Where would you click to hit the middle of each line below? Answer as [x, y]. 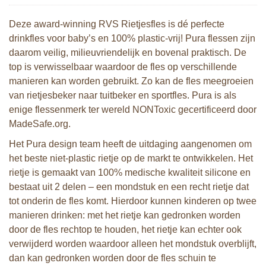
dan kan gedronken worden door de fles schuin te [113, 258]
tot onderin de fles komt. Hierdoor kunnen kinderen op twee [133, 201]
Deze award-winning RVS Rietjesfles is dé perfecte [117, 24]
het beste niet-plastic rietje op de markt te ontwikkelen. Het [131, 158]
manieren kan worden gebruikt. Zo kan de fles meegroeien [131, 81]
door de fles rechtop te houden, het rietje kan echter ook [125, 229]
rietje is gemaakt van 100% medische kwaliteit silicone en [130, 172]
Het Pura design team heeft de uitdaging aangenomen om [130, 144]
